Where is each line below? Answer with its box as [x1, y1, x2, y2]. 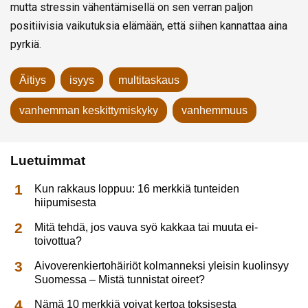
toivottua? [34, 234, 82, 247]
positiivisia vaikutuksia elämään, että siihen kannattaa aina [10, 19, 287, 32]
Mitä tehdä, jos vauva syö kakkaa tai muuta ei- [34, 221, 258, 233]
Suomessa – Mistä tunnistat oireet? [34, 273, 206, 285]
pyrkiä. [10, 37, 41, 51]
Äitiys [19, 74, 46, 86]
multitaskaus [118, 74, 179, 86]
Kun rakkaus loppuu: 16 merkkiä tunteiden [34, 182, 240, 195]
